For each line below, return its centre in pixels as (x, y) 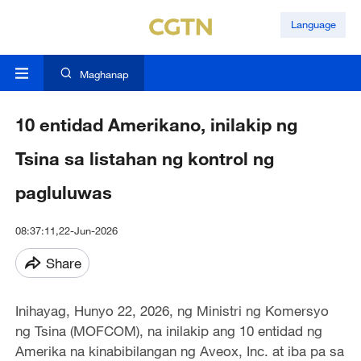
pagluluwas (63, 193)
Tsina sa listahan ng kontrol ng (144, 159)
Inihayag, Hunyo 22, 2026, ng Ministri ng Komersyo (172, 311)
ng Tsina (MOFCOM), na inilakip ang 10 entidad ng (168, 331)
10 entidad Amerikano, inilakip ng (156, 125)
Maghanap (104, 75)
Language (313, 25)
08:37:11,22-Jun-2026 (66, 231)
